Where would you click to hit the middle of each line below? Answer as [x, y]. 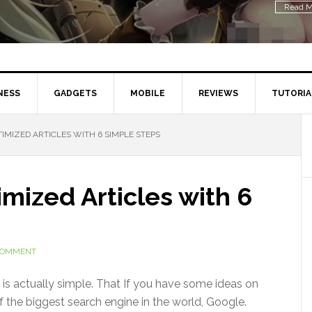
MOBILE [148, 93]
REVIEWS [218, 93]
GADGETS [75, 93]
